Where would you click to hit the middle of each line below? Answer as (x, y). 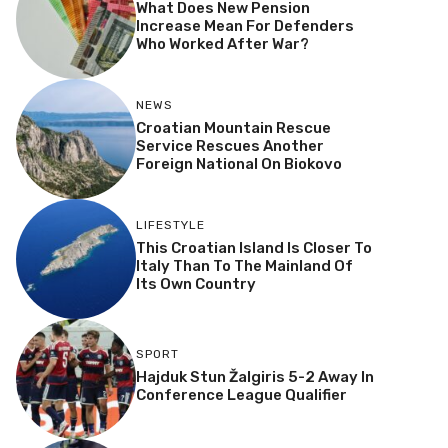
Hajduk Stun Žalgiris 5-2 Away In (254, 377)
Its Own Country (195, 284)
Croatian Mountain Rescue (233, 128)
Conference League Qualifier (241, 395)
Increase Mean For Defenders (244, 26)
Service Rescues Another (229, 146)
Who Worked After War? (222, 44)
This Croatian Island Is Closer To (253, 248)
